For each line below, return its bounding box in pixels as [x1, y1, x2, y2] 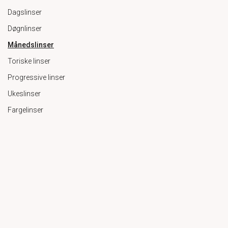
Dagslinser [8, 8, 42, 16]
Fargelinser [8, 106, 43, 114]
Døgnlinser [8, 24, 42, 33]
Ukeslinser [8, 90, 41, 98]
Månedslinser [8, 41, 54, 49]
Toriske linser [8, 57, 50, 65]
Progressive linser [8, 73, 65, 81]
